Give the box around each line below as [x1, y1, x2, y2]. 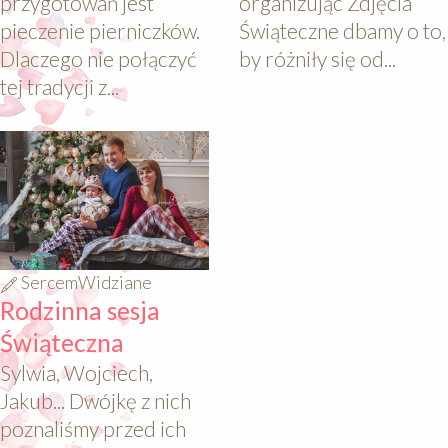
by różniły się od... [239, 46, 396, 72]
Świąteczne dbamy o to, [239, 18, 446, 44]
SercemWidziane [20, 271, 152, 294]
